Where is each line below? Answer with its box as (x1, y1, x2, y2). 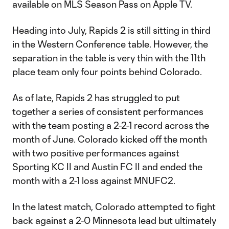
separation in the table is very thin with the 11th (12, 52, 205, 63)
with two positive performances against (12, 147, 179, 158)
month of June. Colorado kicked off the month (12, 133, 207, 145)
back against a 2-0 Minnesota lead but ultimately (12, 215, 216, 226)
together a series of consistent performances (12, 106, 203, 117)
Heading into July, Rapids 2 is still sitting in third (12, 25, 211, 36)
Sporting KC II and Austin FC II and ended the (12, 161, 202, 172)
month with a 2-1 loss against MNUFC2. (12, 175, 175, 186)
